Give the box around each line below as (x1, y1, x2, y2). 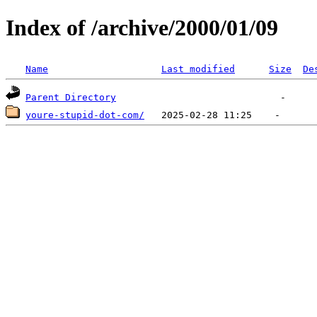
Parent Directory (25, 91, 116, 103)
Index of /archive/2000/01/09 (6, 15, 278, 41)
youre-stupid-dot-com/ (25, 109, 144, 120)
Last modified (161, 63, 235, 74)
